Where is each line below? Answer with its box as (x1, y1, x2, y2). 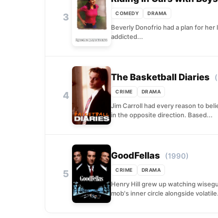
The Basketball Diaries (111, 71, 210, 82)
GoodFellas (111, 149, 160, 161)
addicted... (111, 32, 143, 40)
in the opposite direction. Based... (111, 110, 213, 119)
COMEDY (115, 10, 139, 16)
